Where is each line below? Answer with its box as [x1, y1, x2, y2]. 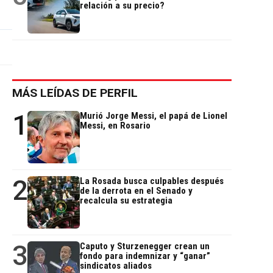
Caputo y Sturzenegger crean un [80, 241, 210, 252]
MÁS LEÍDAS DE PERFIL [12, 86, 138, 101]
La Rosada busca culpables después [80, 175, 224, 187]
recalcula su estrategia [80, 195, 172, 207]
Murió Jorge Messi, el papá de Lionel [80, 110, 227, 122]
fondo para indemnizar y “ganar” [80, 250, 210, 262]
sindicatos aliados [80, 260, 152, 272]
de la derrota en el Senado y [80, 185, 193, 197]
